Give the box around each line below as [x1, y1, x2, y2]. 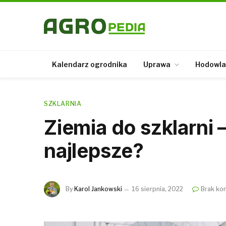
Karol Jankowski [74, 185, 122, 193]
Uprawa [143, 60, 171, 69]
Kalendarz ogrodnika [52, 60, 127, 69]
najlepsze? [44, 139, 144, 162]
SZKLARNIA [44, 100, 82, 107]
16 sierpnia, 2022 [132, 185, 183, 193]
